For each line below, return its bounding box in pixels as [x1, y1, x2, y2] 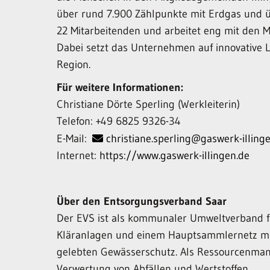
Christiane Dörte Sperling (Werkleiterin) [57, 98, 240, 111]
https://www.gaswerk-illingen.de [99, 149, 250, 162]
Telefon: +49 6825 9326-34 [57, 115, 181, 128]
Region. [57, 58, 91, 71]
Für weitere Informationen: [57, 81, 184, 94]
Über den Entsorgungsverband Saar [57, 195, 227, 208]
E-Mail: [57, 132, 90, 145]
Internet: [57, 149, 100, 162]
